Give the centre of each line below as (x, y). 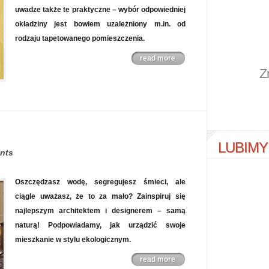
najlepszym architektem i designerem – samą (100, 211)
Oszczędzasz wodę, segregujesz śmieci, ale (100, 182)
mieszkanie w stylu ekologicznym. (73, 240)
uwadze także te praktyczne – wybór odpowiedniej (100, 10)
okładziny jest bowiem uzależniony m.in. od (100, 24)
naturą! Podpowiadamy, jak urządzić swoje (100, 225)
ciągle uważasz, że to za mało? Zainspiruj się (100, 196)
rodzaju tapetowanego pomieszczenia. (80, 38)
